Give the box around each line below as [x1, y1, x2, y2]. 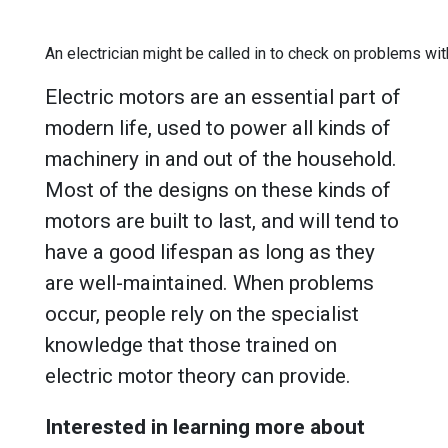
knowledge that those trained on [45, 333, 337, 357]
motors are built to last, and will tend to [45, 209, 399, 233]
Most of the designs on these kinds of [45, 178, 391, 202]
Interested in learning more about [45, 415, 365, 439]
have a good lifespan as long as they [45, 240, 375, 264]
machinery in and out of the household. [45, 147, 397, 171]
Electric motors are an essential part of [45, 85, 401, 109]
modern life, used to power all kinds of [45, 116, 391, 140]
